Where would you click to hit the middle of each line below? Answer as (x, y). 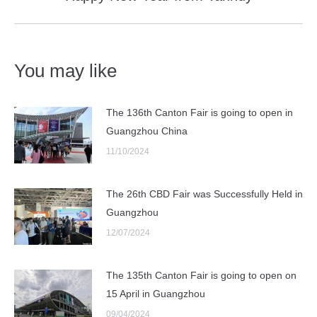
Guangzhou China (147, 131)
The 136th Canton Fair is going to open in (200, 113)
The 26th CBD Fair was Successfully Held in (204, 194)
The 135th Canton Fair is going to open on (201, 276)
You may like (65, 71)
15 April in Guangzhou (156, 294)
